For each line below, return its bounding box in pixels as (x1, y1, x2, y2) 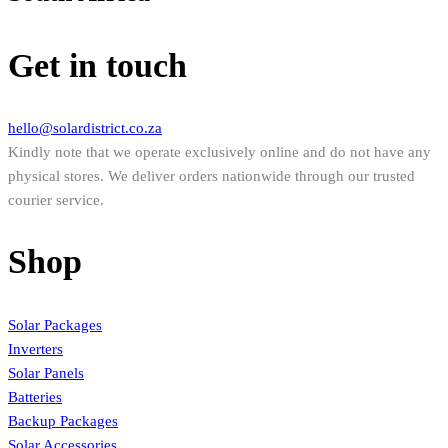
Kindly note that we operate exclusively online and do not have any (8, 144, 431, 161)
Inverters (8, 340, 63, 357)
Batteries (8, 388, 62, 405)
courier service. (8, 192, 104, 209)
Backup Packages (8, 412, 118, 429)
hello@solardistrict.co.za (8, 120, 162, 137)
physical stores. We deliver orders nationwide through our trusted (8, 168, 415, 185)
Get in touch (8, 46, 187, 84)
